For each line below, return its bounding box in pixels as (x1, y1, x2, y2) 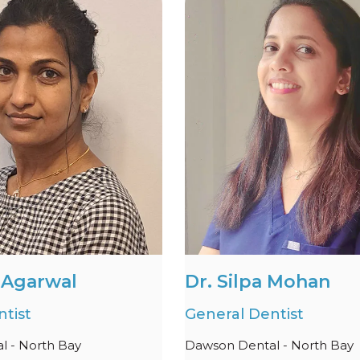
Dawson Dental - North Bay (185, 337, 354, 353)
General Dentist (185, 305, 304, 323)
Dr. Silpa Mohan (185, 271, 330, 292)
